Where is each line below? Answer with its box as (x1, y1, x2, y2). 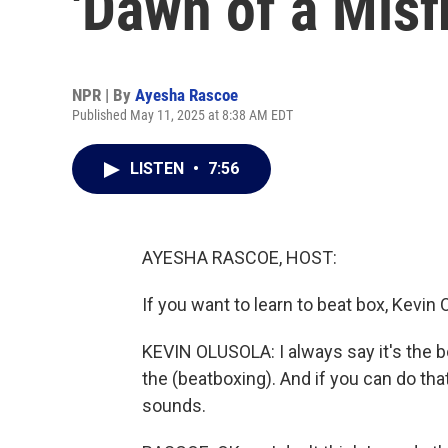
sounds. (142, 395, 206, 416)
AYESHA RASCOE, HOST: (142, 247, 337, 268)
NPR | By (72, 85, 135, 105)
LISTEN (130, 159, 188, 178)
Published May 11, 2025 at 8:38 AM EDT (72, 107, 293, 123)
